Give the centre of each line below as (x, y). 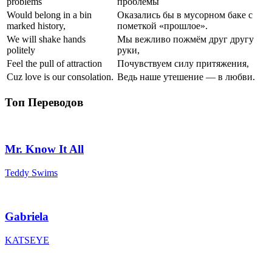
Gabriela (27, 217)
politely (21, 50)
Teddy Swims (31, 172)
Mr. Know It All (44, 149)
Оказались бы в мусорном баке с (185, 15)
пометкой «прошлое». (162, 25)
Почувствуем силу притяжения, (183, 63)
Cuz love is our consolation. (60, 76)
